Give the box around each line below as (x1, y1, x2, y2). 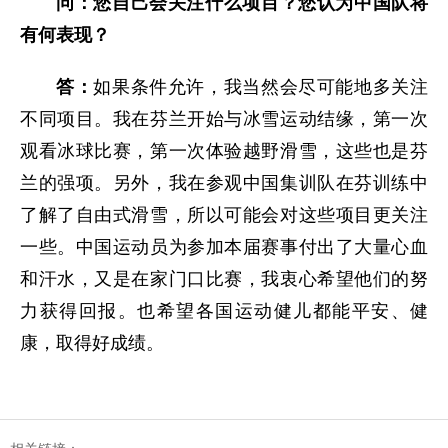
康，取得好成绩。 (20, 333, 164, 353)
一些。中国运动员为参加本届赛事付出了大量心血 (20, 237, 428, 257)
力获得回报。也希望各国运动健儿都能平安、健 (20, 301, 428, 321)
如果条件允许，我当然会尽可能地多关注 (93, 77, 429, 97)
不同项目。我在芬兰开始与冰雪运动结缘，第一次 (20, 109, 428, 129)
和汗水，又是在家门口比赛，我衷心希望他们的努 (20, 269, 428, 289)
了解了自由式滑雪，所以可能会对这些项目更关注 (20, 205, 428, 225)
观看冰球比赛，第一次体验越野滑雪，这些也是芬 (20, 141, 428, 161)
